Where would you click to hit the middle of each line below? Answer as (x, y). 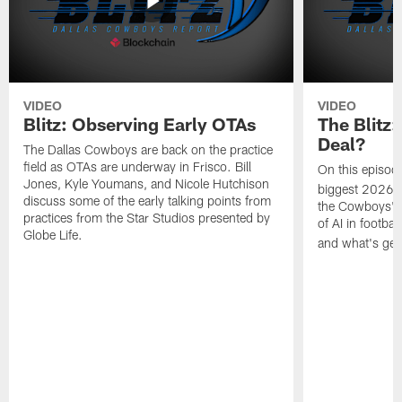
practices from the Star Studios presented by (147, 218)
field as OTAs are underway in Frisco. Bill (138, 167)
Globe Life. (53, 235)
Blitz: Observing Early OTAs (140, 124)
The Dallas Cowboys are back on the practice (149, 150)
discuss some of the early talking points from (148, 201)
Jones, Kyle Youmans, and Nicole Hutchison (147, 184)
